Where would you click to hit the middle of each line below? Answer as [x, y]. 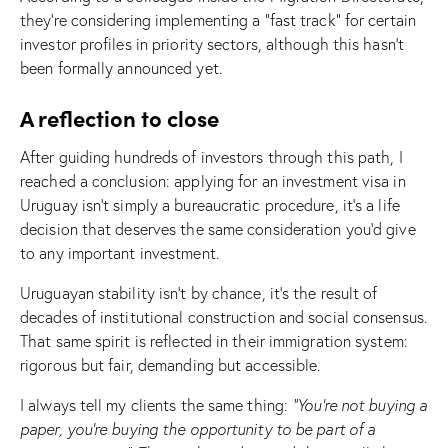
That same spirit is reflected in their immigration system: [214, 340]
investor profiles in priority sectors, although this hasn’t [212, 43]
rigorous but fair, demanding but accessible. [170, 364]
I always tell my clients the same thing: [156, 404]
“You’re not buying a [360, 404]
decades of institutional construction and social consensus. [223, 316]
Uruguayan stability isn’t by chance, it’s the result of [199, 292]
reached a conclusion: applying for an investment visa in [213, 180]
